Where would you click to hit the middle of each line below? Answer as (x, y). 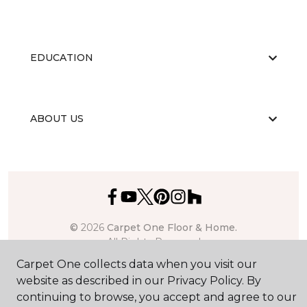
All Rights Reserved (153, 242)
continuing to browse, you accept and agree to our (157, 297)
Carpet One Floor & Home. (172, 228)
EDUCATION (62, 58)
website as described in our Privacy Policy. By (139, 281)
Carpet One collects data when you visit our (137, 264)
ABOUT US (57, 119)
